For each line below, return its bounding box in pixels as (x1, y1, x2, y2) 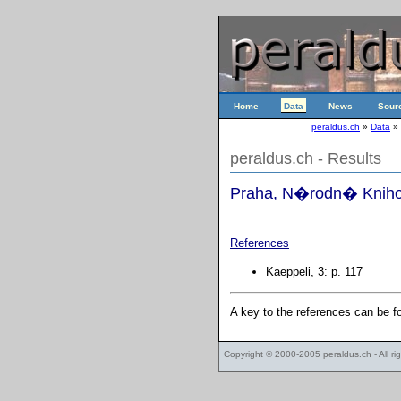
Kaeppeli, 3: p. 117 (266, 265, 363, 279)
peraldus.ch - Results (230, 149, 381, 167)
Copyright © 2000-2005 (224, 349, 323, 360)
